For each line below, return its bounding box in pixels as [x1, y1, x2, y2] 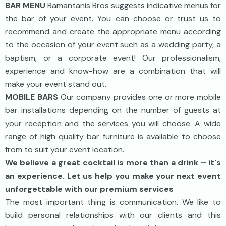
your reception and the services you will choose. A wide [5, 118, 221, 129]
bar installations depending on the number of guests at [5, 105, 221, 116]
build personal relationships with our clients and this [5, 210, 221, 221]
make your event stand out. [5, 79, 106, 90]
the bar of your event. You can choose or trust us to [5, 13, 221, 24]
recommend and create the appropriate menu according [5, 26, 221, 37]
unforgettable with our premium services [5, 184, 174, 195]
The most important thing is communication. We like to [5, 197, 221, 208]
